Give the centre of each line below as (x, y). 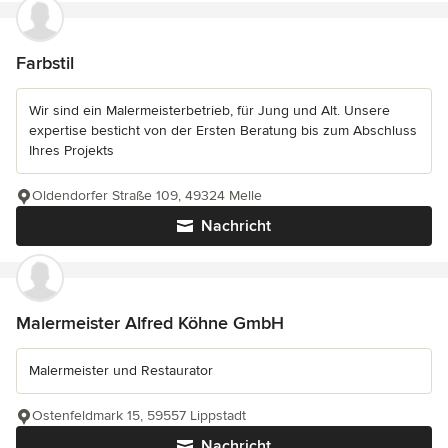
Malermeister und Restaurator (121, 371)
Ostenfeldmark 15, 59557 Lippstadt (139, 416)
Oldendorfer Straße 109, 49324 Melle (147, 196)
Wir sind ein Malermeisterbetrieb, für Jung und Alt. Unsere (209, 111)
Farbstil (45, 63)
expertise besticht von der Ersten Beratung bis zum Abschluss (223, 131)
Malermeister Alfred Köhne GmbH (150, 323)
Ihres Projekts (71, 151)
